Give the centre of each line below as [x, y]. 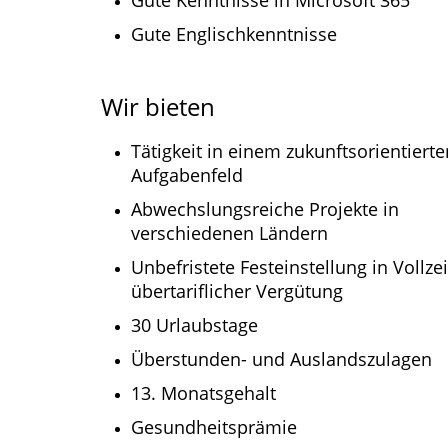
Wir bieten [158, 107]
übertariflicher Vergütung [237, 291]
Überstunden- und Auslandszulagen [281, 359]
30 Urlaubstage [194, 325]
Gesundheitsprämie [214, 427]
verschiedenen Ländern [229, 233]
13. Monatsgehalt [203, 393]
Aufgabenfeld [187, 175]
